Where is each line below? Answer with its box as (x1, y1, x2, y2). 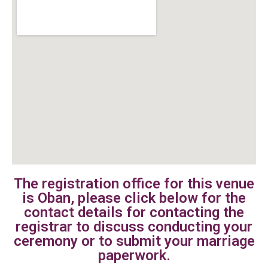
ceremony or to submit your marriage (13, 233, 255, 250)
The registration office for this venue (14, 175, 254, 193)
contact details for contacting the (24, 204, 244, 221)
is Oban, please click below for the (22, 190, 246, 207)
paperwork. (98, 247, 170, 264)
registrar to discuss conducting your (16, 218, 252, 236)
